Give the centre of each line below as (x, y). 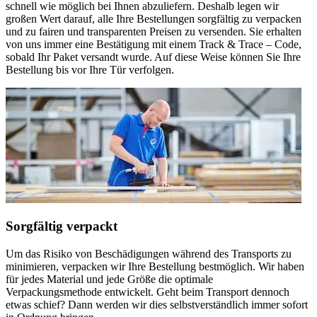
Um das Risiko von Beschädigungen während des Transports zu (149, 253)
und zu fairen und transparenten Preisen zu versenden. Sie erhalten (154, 31)
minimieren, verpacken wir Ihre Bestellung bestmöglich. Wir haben (155, 266)
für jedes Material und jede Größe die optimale (109, 279)
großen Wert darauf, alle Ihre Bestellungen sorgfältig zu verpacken (154, 18)
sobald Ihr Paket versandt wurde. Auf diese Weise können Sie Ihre (153, 57)
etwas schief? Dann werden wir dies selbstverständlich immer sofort (157, 304)
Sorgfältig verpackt (62, 226)
